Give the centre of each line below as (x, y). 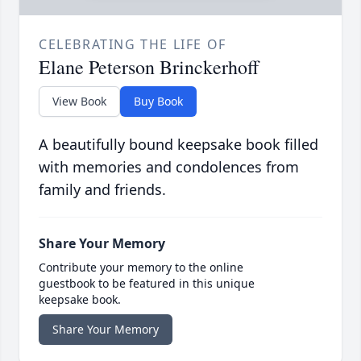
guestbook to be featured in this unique (147, 284)
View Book (79, 102)
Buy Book (158, 102)
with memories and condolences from (169, 167)
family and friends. (102, 190)
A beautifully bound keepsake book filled (178, 145)
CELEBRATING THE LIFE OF (133, 45)
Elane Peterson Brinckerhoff (149, 67)
